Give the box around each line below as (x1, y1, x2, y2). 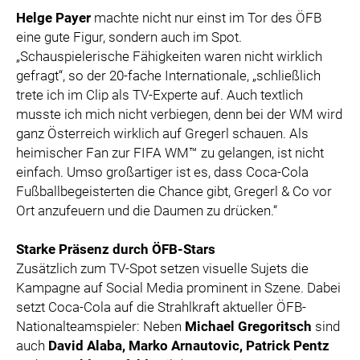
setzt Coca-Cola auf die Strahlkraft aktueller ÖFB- (16, 299, 306, 316)
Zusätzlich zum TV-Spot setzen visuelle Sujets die (16, 260, 309, 277)
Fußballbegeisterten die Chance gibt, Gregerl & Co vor (16, 183, 332, 200)
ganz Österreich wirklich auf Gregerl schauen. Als (16, 125, 309, 142)
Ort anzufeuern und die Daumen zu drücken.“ (16, 202, 277, 219)
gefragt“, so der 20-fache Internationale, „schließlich (16, 67, 321, 84)
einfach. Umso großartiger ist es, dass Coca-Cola (16, 164, 309, 181)
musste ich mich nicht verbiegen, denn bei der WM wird (16, 106, 342, 123)
